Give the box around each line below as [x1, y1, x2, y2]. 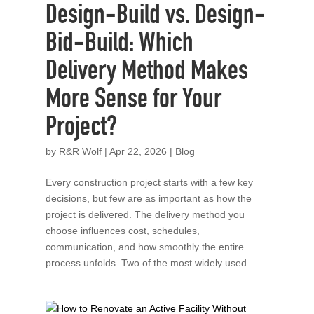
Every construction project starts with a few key [45, 176, 253, 188]
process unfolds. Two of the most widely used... [45, 257, 255, 268]
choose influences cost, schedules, [45, 224, 200, 236]
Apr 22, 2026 [109, 145, 167, 157]
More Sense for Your [45, 87, 221, 116]
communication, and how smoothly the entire [45, 240, 244, 252]
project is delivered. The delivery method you [45, 208, 245, 220]
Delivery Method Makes [45, 59, 248, 88]
